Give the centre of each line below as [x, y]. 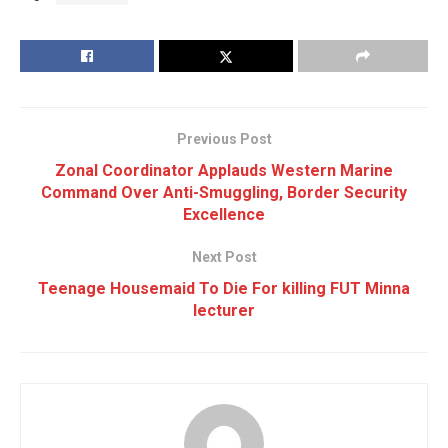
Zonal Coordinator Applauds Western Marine [224, 170]
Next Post [224, 256]
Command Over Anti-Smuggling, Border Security [224, 192]
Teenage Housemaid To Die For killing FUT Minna [224, 288]
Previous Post [224, 138]
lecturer [224, 310]
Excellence [224, 214]
